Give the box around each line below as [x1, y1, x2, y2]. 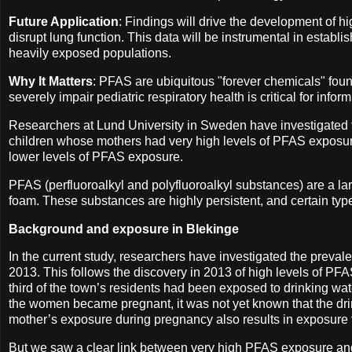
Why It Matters [9, 75, 93, 89]
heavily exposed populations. [9, 46, 171, 60]
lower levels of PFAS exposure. [9, 149, 186, 163]
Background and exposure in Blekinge [9, 222, 239, 236]
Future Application [9, 15, 119, 29]
